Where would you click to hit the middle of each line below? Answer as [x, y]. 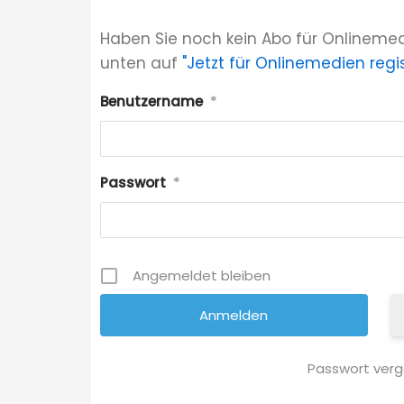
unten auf [141, 64]
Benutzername [151, 102]
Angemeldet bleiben [201, 276]
